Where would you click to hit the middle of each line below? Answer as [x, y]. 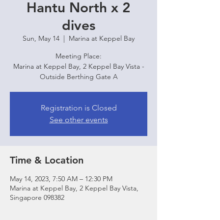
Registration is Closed [79, 108]
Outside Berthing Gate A [79, 77]
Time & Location [47, 160]
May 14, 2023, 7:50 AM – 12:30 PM [61, 179]
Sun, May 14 [41, 38]
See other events [79, 120]
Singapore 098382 [37, 197]
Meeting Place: [79, 56]
